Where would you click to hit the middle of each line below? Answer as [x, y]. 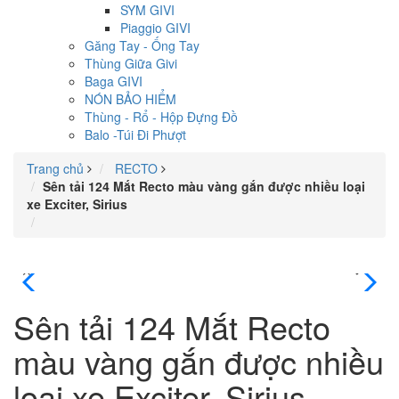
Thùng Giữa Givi [131, 64]
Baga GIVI [114, 81]
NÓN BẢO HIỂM [130, 99]
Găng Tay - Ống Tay [142, 46]
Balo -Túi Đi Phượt [135, 135]
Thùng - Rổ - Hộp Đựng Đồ [161, 117]
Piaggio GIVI [155, 28]
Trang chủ [55, 169]
